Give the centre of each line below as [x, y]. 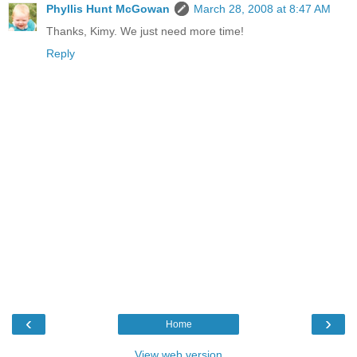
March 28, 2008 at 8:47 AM [262, 8]
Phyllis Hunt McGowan [108, 8]
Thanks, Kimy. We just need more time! [145, 31]
